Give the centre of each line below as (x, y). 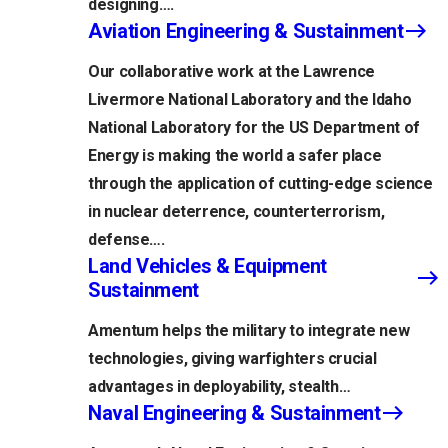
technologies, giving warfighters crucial (232, 359)
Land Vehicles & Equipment (207, 266)
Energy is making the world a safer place (235, 156)
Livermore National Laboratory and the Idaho (250, 100)
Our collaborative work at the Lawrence (232, 72)
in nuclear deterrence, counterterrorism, (236, 212)
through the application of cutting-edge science (260, 184)
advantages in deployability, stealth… (219, 387)
